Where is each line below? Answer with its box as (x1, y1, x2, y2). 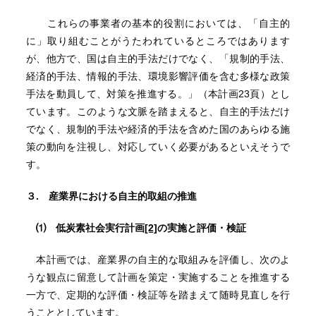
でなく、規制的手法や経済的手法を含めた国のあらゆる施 (25, 123, 291, 135)
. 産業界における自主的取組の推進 (35, 190, 197, 202)
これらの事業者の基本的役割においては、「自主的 (25, 18, 291, 29)
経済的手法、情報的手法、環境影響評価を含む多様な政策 (25, 71, 291, 82)
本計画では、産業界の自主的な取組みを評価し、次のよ (25, 254, 291, 265)
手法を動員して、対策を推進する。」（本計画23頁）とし (25, 88, 291, 99)
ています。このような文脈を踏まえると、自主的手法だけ (25, 106, 291, 117)
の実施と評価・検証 (157, 222, 246, 233)
